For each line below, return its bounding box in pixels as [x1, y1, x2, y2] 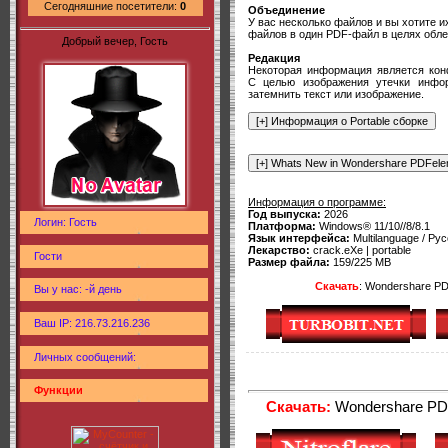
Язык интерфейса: [248, 231, 350, 244]
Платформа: [248, 219, 316, 232]
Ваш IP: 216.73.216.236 [34, 316, 150, 329]
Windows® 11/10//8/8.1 [316, 219, 430, 232]
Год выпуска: [248, 207, 321, 220]
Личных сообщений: [34, 350, 136, 363]
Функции [34, 384, 83, 397]
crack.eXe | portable [310, 243, 411, 256]
